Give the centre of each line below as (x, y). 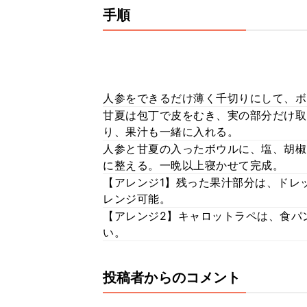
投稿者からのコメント (172, 278)
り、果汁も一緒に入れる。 (171, 132)
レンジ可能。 (137, 199)
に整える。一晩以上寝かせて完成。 (193, 165)
